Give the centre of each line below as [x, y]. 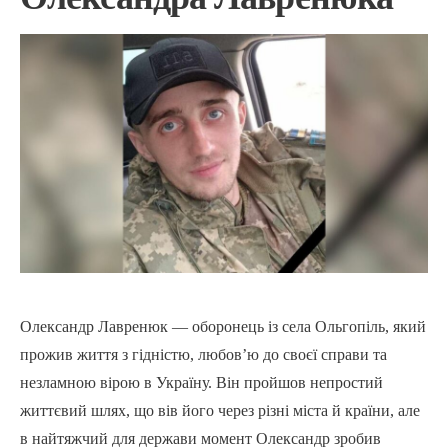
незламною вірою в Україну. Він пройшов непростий [201, 383]
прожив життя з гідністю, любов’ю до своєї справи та [203, 355]
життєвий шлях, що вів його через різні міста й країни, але [220, 411]
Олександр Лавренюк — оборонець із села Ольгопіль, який [223, 327]
